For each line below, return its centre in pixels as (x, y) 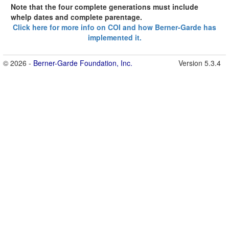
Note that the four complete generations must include (105, 7)
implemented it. (114, 38)
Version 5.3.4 (200, 63)
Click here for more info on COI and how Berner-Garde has (114, 27)
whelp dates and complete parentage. (76, 17)
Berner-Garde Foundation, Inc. (83, 63)
